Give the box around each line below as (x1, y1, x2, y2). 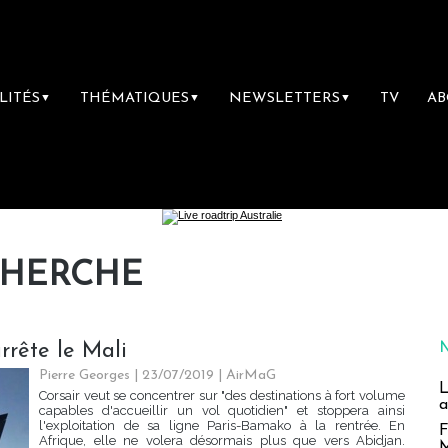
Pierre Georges (39, 368, 130, 384)
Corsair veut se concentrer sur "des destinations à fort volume (39, 388, 405, 404)
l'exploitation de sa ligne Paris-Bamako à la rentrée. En (39, 418, 405, 434)
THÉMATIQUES (80, 91, 190, 107)
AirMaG (226, 368, 276, 384)
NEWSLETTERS (228, 91, 340, 107)
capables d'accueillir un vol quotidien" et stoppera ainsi (39, 403, 405, 419)
